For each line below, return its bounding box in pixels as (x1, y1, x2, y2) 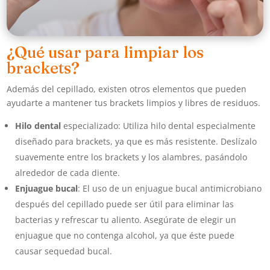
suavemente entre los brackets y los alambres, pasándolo (15, 151, 248, 163)
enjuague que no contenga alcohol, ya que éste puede (15, 230, 235, 242)
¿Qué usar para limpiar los (7, 43, 204, 63)
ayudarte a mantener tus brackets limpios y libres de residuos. (7, 97, 261, 109)
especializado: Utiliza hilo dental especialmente (61, 120, 256, 132)
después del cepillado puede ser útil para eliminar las (15, 198, 234, 210)
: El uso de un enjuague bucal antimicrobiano (78, 183, 262, 195)
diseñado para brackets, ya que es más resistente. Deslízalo (15, 136, 257, 148)
